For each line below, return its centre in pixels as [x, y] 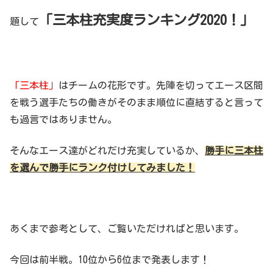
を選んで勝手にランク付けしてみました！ [102, 167]
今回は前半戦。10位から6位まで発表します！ [110, 259]
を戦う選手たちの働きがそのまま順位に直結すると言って [136, 103]
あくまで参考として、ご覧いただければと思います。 [127, 229]
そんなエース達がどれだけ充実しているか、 [107, 150]
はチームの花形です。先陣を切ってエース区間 [161, 86]
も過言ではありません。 [63, 120]
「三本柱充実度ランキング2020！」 [146, 20]
